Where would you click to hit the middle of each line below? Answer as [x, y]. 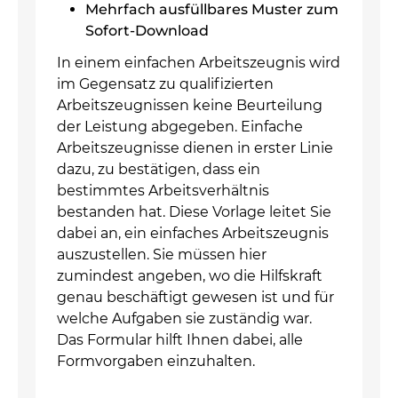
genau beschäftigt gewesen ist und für [195, 297]
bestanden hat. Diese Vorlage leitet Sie [194, 212]
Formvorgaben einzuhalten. [156, 361]
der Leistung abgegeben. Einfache [180, 127]
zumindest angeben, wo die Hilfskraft [190, 276]
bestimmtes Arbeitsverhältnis [163, 191]
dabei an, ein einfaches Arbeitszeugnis [193, 233]
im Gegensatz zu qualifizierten [165, 84]
